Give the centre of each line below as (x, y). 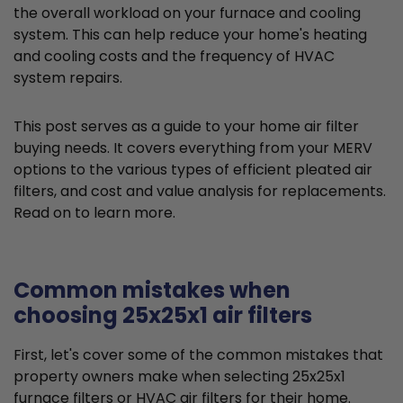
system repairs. (68, 78)
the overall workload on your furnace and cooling (187, 13)
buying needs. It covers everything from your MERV (193, 148)
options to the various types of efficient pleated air (193, 170)
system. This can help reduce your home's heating (190, 35)
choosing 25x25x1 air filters (163, 316)
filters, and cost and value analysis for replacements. (200, 192)
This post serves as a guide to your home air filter (186, 127)
